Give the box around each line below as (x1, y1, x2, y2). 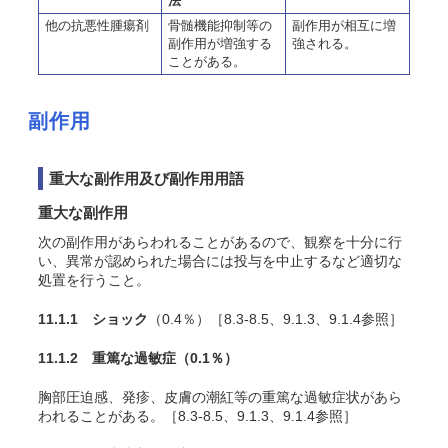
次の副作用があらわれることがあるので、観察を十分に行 (38, 234, 402, 250)
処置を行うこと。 (38, 272, 150, 288)
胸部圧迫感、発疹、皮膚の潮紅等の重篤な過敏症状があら (38, 389, 402, 405)
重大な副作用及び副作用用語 (49, 170, 244, 187)
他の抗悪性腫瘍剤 (45, 18, 149, 33)
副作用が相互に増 (292, 18, 396, 33)
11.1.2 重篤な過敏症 (38, 350, 176, 366)
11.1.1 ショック (38, 311, 148, 327)
